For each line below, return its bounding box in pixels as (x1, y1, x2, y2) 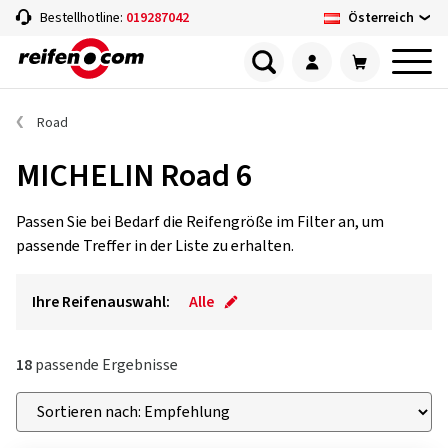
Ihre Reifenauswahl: (32, 291, 170, 313)
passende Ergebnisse (32, 354, 178, 376)
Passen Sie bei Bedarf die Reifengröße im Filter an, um (16, 211, 384, 233)
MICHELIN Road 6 (16, 153, 252, 199)
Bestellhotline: (40, 8, 126, 28)
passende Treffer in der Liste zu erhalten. (16, 235, 294, 257)
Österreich (348, 7, 414, 28)
